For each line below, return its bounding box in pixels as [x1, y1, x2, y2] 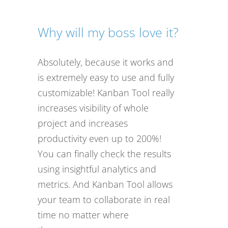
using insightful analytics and [38, 163, 156, 176]
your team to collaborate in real [38, 193, 170, 206]
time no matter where [38, 209, 129, 221]
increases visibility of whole [38, 102, 149, 115]
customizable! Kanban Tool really [38, 87, 174, 99]
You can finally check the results [38, 148, 171, 160]
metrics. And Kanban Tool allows [38, 178, 173, 191]
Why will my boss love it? [38, 23, 179, 41]
